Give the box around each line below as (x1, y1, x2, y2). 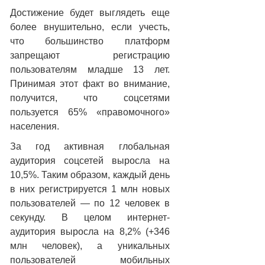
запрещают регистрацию (10, 50, 170, 60)
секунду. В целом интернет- (10, 212, 170, 222)
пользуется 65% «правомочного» (10, 107, 170, 117)
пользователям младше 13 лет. (10, 64, 170, 75)
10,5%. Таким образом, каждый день (10, 170, 170, 180)
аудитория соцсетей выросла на (10, 156, 170, 166)
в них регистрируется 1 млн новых (10, 184, 170, 194)
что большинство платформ (10, 36, 170, 46)
